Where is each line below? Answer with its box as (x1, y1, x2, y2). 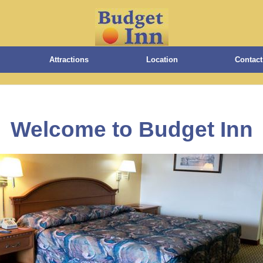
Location (146, 55, 178, 64)
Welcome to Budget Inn (10, 117, 253, 142)
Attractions (49, 55, 89, 64)
